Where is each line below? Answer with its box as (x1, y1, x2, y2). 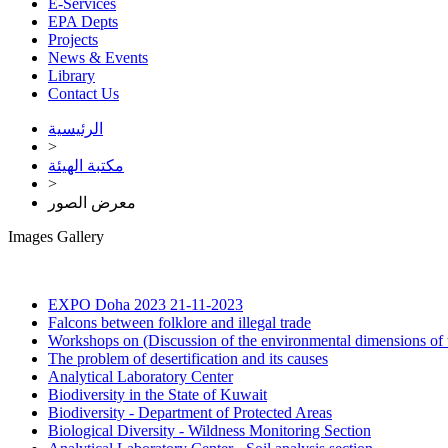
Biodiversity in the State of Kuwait (48, 386, 267, 403)
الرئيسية (48, 120, 103, 137)
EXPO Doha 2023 (48, 296, 166, 313)
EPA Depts (48, 13, 118, 30)
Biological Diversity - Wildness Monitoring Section (48, 422, 371, 439)
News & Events (48, 49, 148, 66)
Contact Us (48, 85, 119, 102)
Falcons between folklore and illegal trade (48, 314, 311, 331)
